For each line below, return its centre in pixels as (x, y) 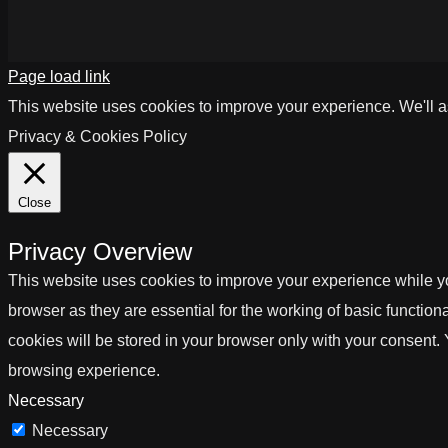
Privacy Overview (100, 251)
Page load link (59, 76)
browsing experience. (84, 370)
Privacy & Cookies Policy (97, 136)
